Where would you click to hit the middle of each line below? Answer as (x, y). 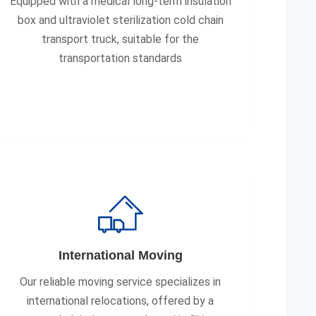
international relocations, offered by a (121, 301)
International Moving (120, 255)
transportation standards (121, 58)
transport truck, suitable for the (121, 39)
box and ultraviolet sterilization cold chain (120, 20)
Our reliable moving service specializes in (121, 282)
